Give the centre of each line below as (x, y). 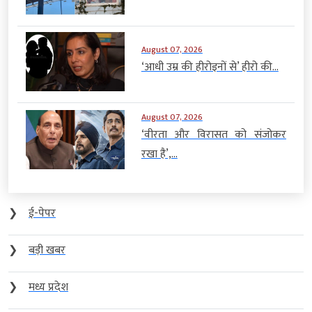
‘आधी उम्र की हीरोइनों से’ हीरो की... (210, 67)
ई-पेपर (42, 214)
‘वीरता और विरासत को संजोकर (213, 135)
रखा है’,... (159, 155)
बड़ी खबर (47, 251)
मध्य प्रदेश (48, 288)
